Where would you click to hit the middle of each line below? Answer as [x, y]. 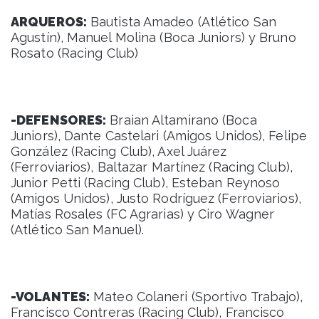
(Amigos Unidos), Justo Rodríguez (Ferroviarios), [156, 198]
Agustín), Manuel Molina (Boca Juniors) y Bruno [153, 37]
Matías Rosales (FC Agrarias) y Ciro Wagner [143, 214]
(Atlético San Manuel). [78, 229]
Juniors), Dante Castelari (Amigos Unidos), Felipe [159, 135]
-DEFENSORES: [59, 120]
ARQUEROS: [49, 21]
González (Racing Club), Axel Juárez [119, 151]
